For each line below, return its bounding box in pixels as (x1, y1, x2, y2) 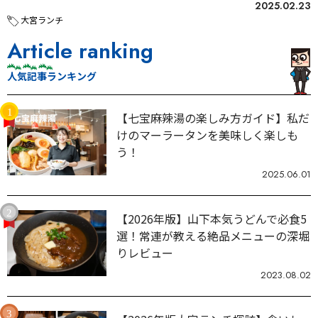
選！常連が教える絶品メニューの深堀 (116, 226, 309, 244)
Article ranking (7, 35, 153, 66)
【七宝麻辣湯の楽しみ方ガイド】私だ (116, 109, 309, 126)
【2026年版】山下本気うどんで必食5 (116, 209, 307, 227)
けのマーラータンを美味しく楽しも (116, 126, 298, 143)
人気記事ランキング (7, 68, 97, 83)
